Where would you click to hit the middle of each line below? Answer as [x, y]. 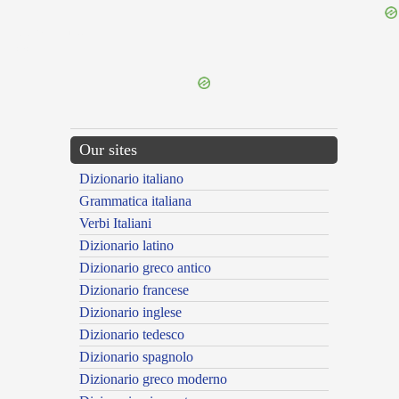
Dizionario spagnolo [136, 357]
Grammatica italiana [135, 201]
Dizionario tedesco [132, 335]
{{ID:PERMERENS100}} [47, 34]
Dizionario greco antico [145, 268]
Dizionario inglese [130, 313]
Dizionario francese [134, 290]
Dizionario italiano [131, 179]
